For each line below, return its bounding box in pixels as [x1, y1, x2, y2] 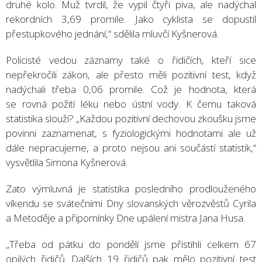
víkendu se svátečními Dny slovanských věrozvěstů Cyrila [6, 196, 256, 210]
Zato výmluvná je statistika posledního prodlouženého [6, 181, 256, 195]
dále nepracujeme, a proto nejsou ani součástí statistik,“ [6, 140, 256, 154]
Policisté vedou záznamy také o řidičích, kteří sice [6, 53, 256, 67]
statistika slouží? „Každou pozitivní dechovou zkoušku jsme [6, 111, 256, 125]
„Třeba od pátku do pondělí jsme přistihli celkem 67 [6, 237, 256, 251]
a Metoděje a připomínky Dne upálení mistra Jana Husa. [6, 211, 245, 225]
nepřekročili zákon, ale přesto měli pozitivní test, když [6, 67, 256, 81]
